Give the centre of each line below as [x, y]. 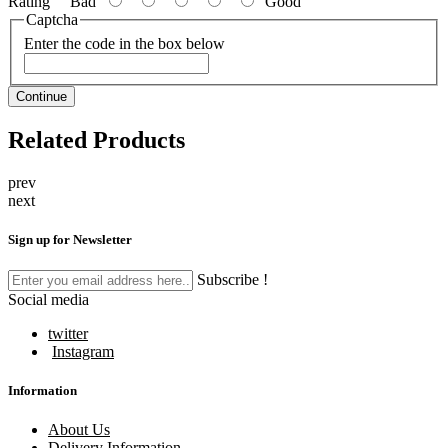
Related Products [96, 139]
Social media [48, 299]
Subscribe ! [232, 279]
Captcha [52, 20]
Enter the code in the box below [124, 43]
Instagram [83, 351]
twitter [68, 333]
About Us [79, 430]
